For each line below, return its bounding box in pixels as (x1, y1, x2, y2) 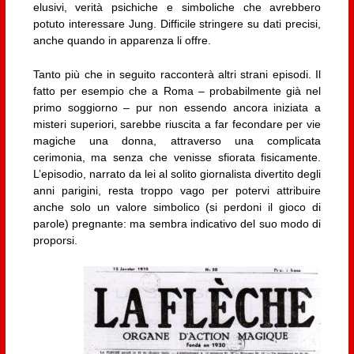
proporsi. (32, 233, 77, 247)
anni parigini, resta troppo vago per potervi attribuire (32, 183, 322, 197)
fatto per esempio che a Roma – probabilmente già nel (32, 84, 322, 97)
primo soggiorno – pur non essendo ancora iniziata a (32, 100, 322, 114)
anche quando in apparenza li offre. (32, 33, 211, 47)
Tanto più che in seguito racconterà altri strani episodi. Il (32, 67, 322, 81)
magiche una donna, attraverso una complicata (32, 134, 322, 147)
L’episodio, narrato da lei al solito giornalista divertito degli (32, 167, 322, 180)
